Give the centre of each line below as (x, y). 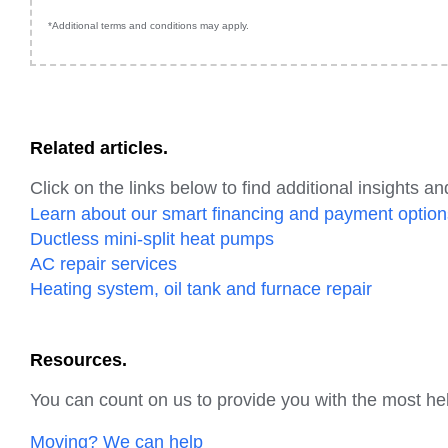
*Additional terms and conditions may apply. (148, 25)
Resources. (78, 359)
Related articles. (99, 147)
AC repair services (103, 263)
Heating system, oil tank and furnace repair (201, 288)
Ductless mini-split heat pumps (152, 238)
